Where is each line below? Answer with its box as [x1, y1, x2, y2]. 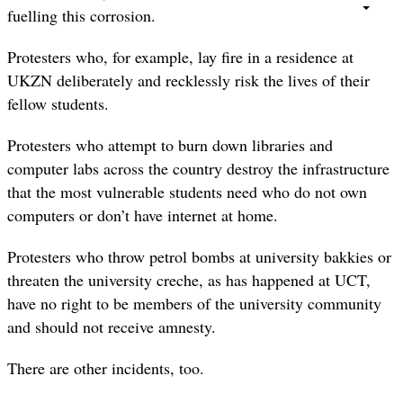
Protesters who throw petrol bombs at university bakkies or [7, 246, 391, 268]
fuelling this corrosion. [7, 4, 156, 26]
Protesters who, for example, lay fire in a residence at [7, 45, 354, 67]
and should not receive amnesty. [7, 316, 216, 338]
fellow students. [7, 92, 109, 114]
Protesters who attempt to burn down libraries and [7, 133, 333, 156]
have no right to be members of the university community [7, 292, 381, 315]
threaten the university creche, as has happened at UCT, [7, 269, 371, 291]
